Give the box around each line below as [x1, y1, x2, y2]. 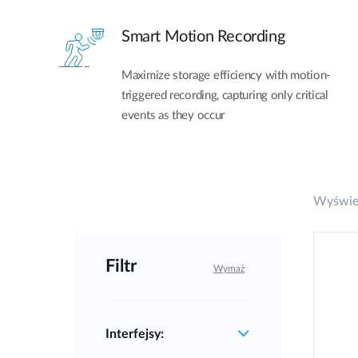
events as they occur [121, 109, 225, 121]
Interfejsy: [105, 327, 164, 340]
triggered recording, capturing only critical [121, 89, 328, 101]
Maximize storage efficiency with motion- [121, 69, 331, 82]
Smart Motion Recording [121, 28, 285, 45]
